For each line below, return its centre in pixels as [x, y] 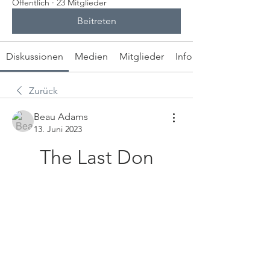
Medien [91, 56]
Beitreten [96, 21]
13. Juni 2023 [58, 129]
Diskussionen [34, 56]
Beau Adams [61, 117]
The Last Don [96, 157]
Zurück [43, 91]
